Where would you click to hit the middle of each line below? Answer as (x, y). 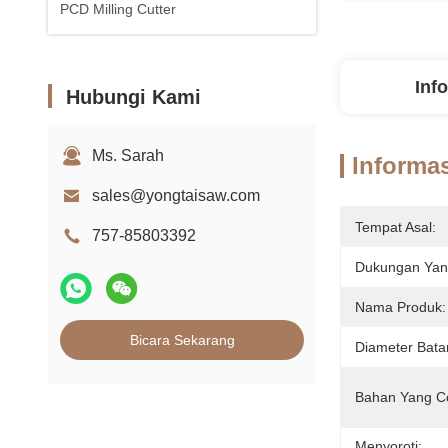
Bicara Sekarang (182, 340)
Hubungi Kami (133, 97)
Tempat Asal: (395, 227)
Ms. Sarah (128, 155)
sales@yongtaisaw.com (176, 195)
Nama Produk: (400, 307)
